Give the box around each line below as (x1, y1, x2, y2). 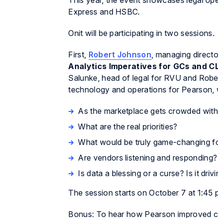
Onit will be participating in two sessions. (68, 28, 215, 38)
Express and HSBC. (68, 7, 140, 17)
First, (68, 50, 89, 60)
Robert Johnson (88, 50, 152, 60)
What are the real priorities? (78, 122, 178, 132)
